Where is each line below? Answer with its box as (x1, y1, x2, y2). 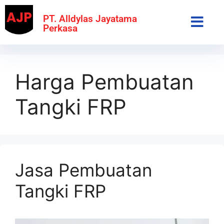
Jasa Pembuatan (15, 159, 152, 180)
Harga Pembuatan (15, 68, 194, 94)
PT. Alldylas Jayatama (43, 12, 137, 24)
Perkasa (43, 22, 78, 34)
